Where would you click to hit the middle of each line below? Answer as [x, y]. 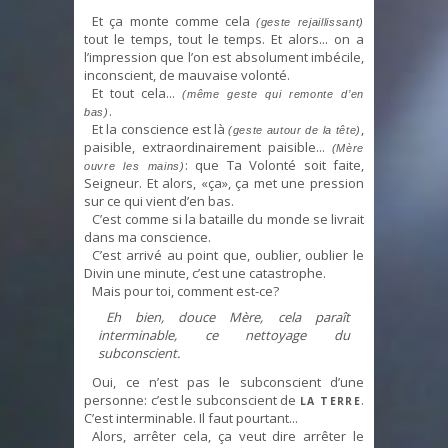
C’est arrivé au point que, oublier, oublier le [228, 255]
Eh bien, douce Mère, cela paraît [227, 317]
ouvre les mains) [134, 166]
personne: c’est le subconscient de [192, 399]
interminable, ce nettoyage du [224, 335]
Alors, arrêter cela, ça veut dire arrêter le [228, 435]
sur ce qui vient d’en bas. [159, 201]
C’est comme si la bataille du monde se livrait [228, 219]
